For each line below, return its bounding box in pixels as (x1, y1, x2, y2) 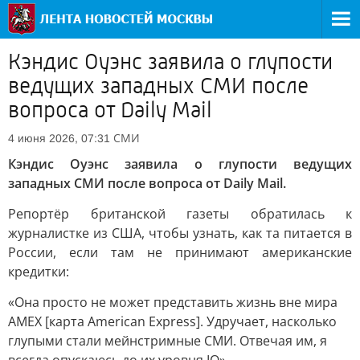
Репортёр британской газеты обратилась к (8, 205, 352, 223)
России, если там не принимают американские (8, 243, 352, 261)
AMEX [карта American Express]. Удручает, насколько (8, 313, 337, 330)
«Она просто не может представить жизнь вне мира (8, 293, 337, 311)
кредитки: (8, 263, 69, 280)
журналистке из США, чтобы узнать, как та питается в (8, 224, 352, 242)
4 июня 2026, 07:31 (8, 132, 110, 145)
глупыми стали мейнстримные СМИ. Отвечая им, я (8, 332, 327, 350)
